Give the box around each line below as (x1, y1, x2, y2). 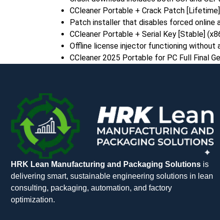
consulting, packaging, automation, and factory (11, 183, 172, 192)
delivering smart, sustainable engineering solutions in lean (11, 171, 213, 180)
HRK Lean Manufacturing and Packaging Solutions (11, 160, 201, 168)
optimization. (11, 195, 55, 204)
